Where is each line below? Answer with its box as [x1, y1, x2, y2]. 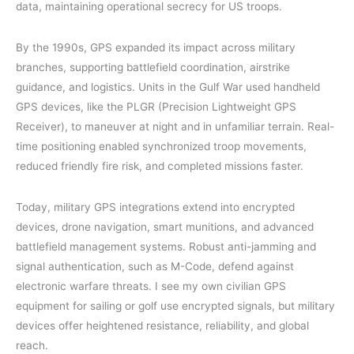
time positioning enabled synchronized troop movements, [16, 139, 307, 153]
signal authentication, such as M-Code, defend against [16, 260, 294, 273]
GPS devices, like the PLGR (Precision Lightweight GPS [16, 100, 296, 113]
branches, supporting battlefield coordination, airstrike [16, 60, 290, 73]
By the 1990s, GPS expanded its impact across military [16, 40, 296, 54]
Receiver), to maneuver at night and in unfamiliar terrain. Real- [16, 119, 334, 133]
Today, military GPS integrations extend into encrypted [16, 201, 295, 214]
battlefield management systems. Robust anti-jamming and [16, 240, 316, 254]
